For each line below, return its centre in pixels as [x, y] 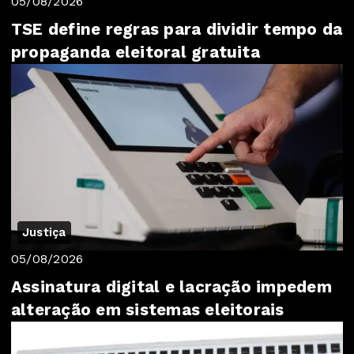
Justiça [44, 233]
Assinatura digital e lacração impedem [171, 287]
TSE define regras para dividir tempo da [177, 29]
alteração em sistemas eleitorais [148, 310]
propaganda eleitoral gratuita [136, 52]
